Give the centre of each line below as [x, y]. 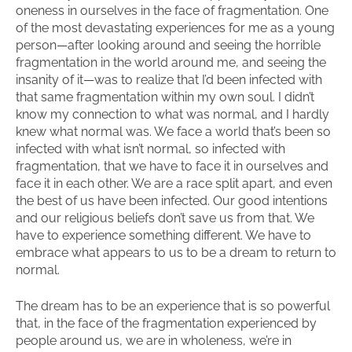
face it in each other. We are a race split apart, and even [174, 183]
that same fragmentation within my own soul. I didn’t [165, 97]
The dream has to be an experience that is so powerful [173, 306]
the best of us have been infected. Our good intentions [172, 201]
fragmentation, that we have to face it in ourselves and [172, 166]
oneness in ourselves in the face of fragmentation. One [172, 11]
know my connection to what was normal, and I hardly [172, 114]
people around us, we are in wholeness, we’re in [154, 341]
